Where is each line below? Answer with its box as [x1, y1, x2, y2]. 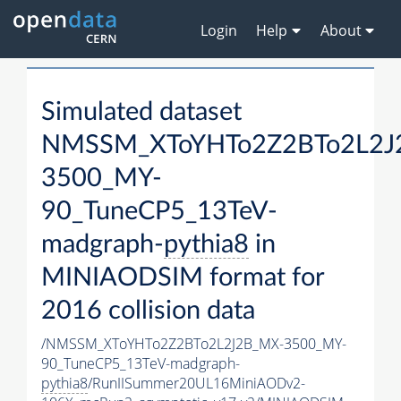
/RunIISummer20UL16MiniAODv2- [88, 373, 305, 394]
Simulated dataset [41, 99, 242, 126]
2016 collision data [41, 298, 255, 325]
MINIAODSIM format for [41, 265, 324, 292]
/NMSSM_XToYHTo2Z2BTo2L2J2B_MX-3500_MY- [41, 334, 346, 354]
